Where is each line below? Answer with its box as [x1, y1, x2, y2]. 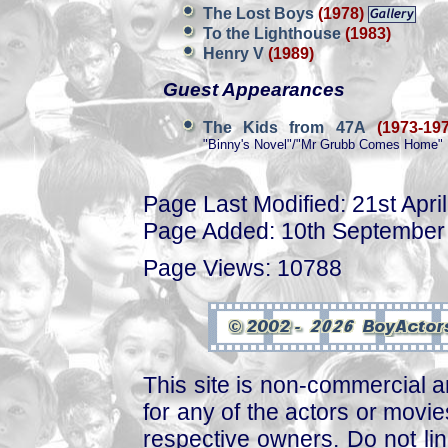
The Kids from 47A [203, 119, 366, 136]
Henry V [203, 45, 268, 62]
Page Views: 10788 [143, 254, 342, 281]
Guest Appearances [163, 79, 345, 100]
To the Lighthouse [203, 25, 345, 42]
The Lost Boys [203, 5, 318, 22]
